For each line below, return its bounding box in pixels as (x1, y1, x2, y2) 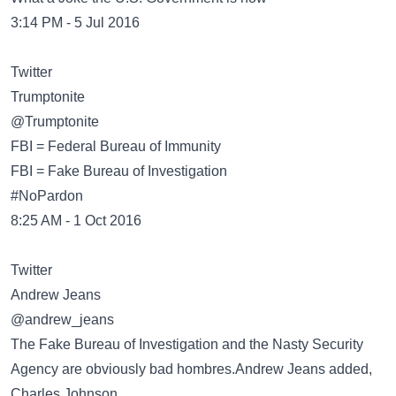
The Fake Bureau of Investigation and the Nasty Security (11, 337, 363, 352)
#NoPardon (11, 188, 83, 203)
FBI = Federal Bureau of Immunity (11, 139, 221, 154)
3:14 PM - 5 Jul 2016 (11, 15, 140, 30)
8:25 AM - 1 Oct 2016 (11, 213, 141, 228)
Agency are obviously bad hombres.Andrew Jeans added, (11, 362, 372, 377)
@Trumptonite (11, 114, 99, 129)
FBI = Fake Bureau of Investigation (11, 164, 227, 179)
